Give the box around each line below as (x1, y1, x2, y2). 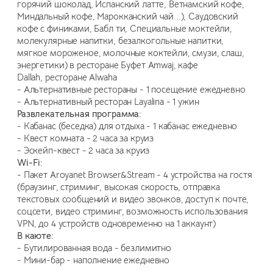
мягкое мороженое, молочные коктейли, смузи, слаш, (17, 47, 244, 58)
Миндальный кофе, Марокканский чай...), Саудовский (17, 10, 238, 22)
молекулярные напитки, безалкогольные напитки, (17, 35, 224, 46)
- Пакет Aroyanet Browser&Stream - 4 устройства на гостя (17, 169, 252, 180)
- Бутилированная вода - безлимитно (17, 242, 171, 253)
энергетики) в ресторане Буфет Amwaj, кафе (17, 59, 198, 71)
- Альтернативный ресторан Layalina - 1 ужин (17, 96, 199, 107)
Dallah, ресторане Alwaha (17, 71, 117, 83)
